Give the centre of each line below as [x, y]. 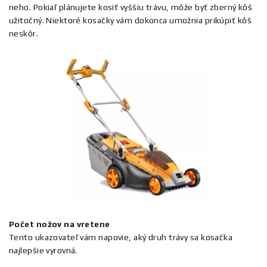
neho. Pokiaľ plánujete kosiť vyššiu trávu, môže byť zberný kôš [131, 7]
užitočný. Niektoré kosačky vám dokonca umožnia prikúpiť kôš [130, 20]
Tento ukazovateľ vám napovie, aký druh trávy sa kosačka [121, 237]
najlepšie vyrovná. [43, 250]
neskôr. [24, 33]
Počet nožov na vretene [60, 224]
